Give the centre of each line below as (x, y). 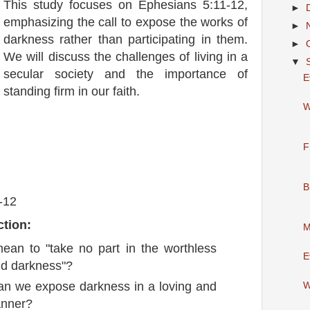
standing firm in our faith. (72, 92)
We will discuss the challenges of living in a (126, 57)
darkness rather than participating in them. (126, 40)
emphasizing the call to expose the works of (126, 22)
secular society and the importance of (126, 74)
